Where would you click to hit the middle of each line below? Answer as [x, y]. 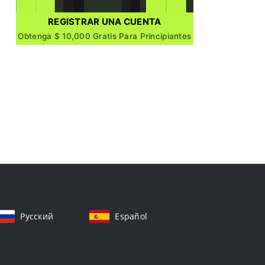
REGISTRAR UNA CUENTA [105, 22]
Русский [37, 216]
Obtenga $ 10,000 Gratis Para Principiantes [105, 36]
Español [131, 216]
